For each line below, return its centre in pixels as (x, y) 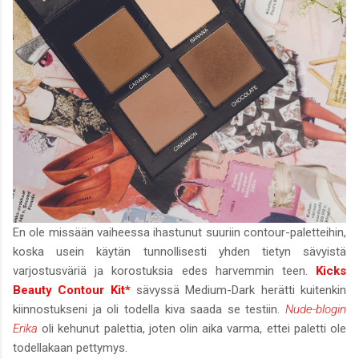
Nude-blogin (316, 310)
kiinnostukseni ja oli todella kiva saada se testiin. (149, 310)
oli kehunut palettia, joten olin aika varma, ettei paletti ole (194, 329)
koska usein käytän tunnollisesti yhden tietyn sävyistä (179, 252)
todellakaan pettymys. (70, 348)
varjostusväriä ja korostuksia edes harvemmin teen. (164, 271)
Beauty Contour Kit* (72, 290)
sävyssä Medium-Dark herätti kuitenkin (238, 290)
